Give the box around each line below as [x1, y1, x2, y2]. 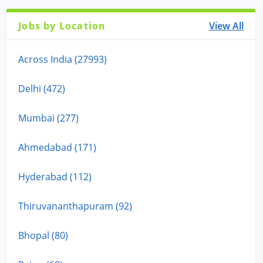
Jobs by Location [18, 19, 106, 32]
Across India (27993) [18, 52, 107, 66]
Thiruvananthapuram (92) [18, 199, 133, 213]
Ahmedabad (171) [18, 140, 97, 154]
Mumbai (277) [18, 111, 79, 124]
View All [209, 19, 244, 32]
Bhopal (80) [18, 228, 69, 242]
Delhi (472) [18, 82, 66, 95]
